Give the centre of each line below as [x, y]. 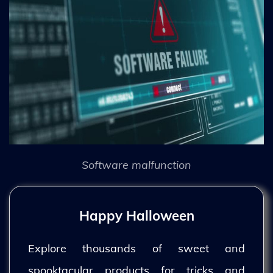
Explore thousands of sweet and [136, 248]
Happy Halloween [136, 216]
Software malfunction [136, 165]
